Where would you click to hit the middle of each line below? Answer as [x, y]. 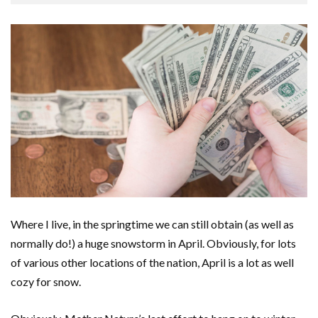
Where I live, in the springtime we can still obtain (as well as [152, 224]
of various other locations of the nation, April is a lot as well [152, 262]
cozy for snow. [46, 281]
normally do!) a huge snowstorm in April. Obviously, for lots [153, 243]
